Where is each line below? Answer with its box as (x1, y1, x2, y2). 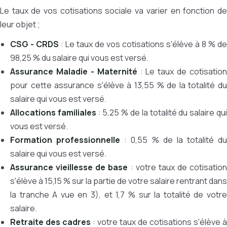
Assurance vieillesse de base (10, 162, 128, 173)
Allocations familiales (10, 107, 96, 118)
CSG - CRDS (10, 39, 59, 50)
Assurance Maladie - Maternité (10, 66, 137, 77)
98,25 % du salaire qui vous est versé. (10, 52, 148, 63)
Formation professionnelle (10, 134, 121, 145)
